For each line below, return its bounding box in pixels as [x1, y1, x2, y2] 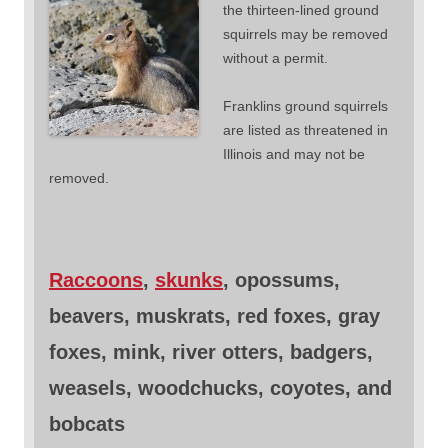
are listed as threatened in [223, 121, 388, 138]
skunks [155, 268, 223, 291]
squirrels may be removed [223, 25, 388, 42]
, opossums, [223, 268, 340, 291]
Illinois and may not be [223, 145, 365, 162]
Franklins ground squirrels [223, 97, 388, 114]
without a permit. [223, 49, 328, 66]
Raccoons [49, 268, 143, 291]
